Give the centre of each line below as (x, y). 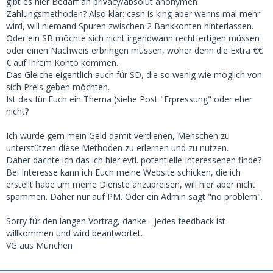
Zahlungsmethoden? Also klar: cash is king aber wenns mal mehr (133, 14)
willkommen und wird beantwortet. (74, 233)
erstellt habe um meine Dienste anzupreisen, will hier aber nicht (131, 184)
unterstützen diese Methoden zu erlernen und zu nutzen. (117, 148)
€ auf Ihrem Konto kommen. (62, 62)
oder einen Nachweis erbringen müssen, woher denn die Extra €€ (134, 50)
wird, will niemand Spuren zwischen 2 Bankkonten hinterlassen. (130, 26)
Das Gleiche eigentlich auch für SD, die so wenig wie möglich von (134, 75)
